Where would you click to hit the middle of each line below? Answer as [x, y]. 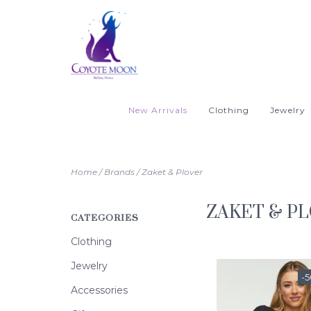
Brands [119, 172]
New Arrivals [158, 110]
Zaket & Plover [172, 172]
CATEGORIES [105, 218]
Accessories [99, 290]
